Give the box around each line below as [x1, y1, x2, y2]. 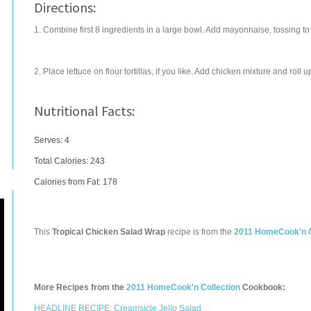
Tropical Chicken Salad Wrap [52, 227, 165, 237]
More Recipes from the [34, 283, 126, 292]
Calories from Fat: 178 [34, 177, 117, 187]
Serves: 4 [34, 135, 69, 145]
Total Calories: [34, 156, 90, 166]
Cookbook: [240, 283, 285, 292]
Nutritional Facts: [34, 102, 135, 119]
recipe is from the [165, 227, 234, 237]
